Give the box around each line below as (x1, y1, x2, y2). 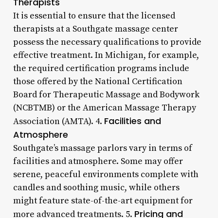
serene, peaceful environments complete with (13, 168, 199, 180)
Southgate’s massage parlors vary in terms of (13, 142, 192, 154)
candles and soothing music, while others (13, 182, 180, 193)
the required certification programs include (13, 62, 189, 74)
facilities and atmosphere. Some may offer (13, 155, 183, 167)
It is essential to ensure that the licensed (13, 10, 175, 21)
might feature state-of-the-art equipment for (13, 195, 193, 206)
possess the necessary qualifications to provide (13, 36, 201, 48)
